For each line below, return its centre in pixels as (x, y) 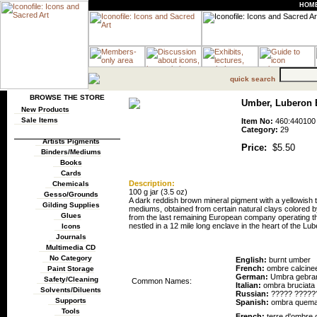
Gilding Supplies (71, 205)
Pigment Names (161, 246)
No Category (71, 258)
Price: (254, 148)
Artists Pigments (71, 142)
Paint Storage (71, 269)
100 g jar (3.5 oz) (158, 192)
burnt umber (289, 260)
